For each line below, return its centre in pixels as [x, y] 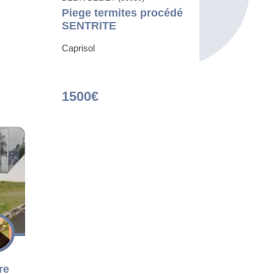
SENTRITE [89, 26]
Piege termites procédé [122, 13]
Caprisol [78, 48]
